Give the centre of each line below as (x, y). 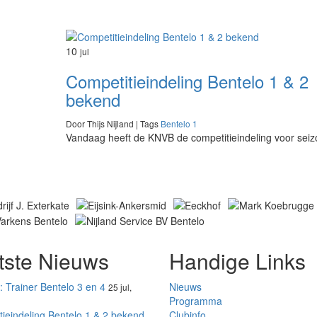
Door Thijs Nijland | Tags (113, 124)
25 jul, (120, 287)
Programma (196, 300)
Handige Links (237, 260)
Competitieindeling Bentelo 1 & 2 (187, 81)
